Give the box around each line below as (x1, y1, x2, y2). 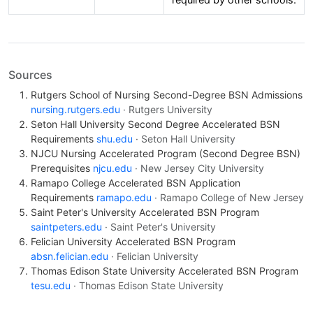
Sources (8, 68, 52, 82)
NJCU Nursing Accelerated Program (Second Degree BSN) (31, 147, 300, 160)
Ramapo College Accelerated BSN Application (31, 177, 240, 189)
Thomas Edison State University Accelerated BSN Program (31, 265, 298, 277)
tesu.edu (31, 279, 71, 292)
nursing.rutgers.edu (31, 103, 120, 116)
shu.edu (96, 133, 133, 145)
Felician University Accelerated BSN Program (31, 235, 235, 248)
